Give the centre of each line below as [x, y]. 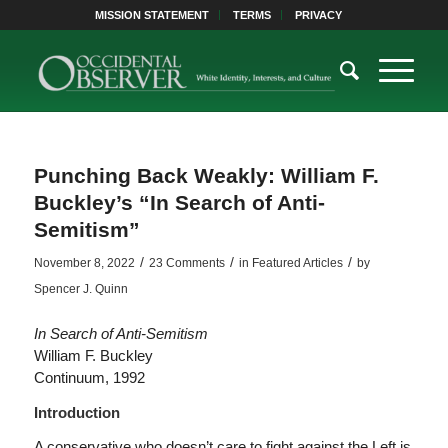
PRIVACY [319, 15]
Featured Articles [297, 263]
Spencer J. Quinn [80, 289]
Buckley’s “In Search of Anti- [179, 202]
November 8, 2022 [84, 263]
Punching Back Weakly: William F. [206, 175]
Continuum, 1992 [89, 377]
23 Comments [186, 263]
